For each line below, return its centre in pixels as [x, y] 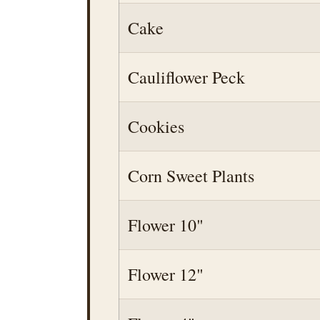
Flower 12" [166, 274]
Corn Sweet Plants [191, 176]
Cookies [156, 126]
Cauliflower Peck [186, 77]
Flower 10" [166, 225]
